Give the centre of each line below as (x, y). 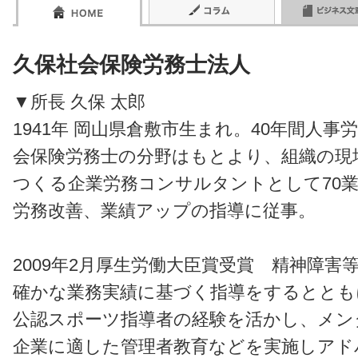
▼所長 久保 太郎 (79, 102)
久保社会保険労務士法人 (131, 64)
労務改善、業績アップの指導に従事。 (164, 211)
